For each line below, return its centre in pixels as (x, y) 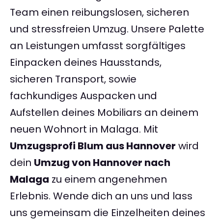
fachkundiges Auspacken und (83, 96)
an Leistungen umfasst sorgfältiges (98, 46)
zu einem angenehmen (108, 179)
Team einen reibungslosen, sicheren (99, 13)
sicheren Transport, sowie (73, 79)
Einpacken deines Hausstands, (86, 63)
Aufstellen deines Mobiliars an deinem (104, 113)
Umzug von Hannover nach (102, 163)
